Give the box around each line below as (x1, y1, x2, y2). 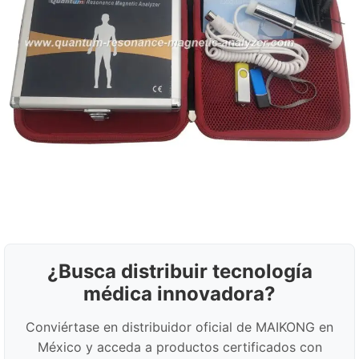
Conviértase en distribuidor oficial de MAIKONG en (26, 319, 333, 335)
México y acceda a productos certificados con (37, 339, 322, 355)
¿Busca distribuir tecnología (46, 260, 313, 283)
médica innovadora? (83, 282, 276, 305)
